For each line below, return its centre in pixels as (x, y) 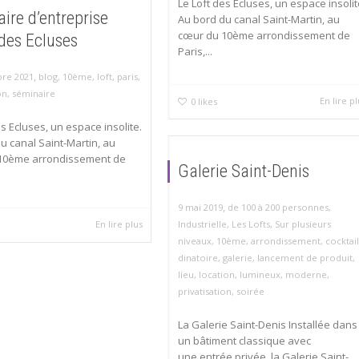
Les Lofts (251, 224)
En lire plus (119, 224)
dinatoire (198, 258)
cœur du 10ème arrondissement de (264, 35)
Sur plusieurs (303, 224)
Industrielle (202, 224)
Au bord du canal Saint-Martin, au (259, 19)
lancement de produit (305, 258)
